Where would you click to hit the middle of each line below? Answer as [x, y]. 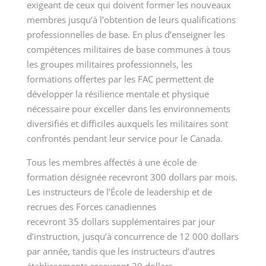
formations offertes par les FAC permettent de [120, 79]
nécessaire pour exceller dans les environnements [128, 109]
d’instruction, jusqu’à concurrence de [103, 237]
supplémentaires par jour [162, 222]
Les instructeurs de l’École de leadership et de [119, 192]
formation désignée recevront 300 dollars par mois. [132, 177]
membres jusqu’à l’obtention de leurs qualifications [131, 20]
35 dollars [88, 222]
